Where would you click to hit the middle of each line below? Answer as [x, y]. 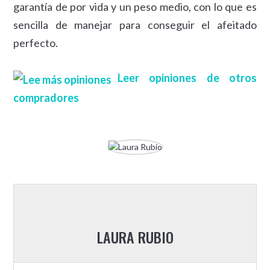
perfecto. [36, 43]
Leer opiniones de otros [187, 78]
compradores [46, 97]
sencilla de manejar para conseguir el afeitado [135, 25]
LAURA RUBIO [135, 237]
